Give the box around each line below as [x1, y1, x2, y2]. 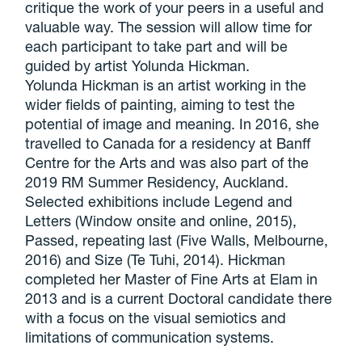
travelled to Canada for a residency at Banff [25, 134, 311, 152]
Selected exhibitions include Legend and [25, 192, 293, 210]
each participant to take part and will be [25, 37, 288, 55]
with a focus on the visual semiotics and [25, 309, 287, 326]
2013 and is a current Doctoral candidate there [25, 289, 333, 307]
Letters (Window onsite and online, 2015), [25, 212, 297, 229]
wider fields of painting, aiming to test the [25, 95, 296, 113]
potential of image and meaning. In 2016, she [25, 115, 320, 133]
